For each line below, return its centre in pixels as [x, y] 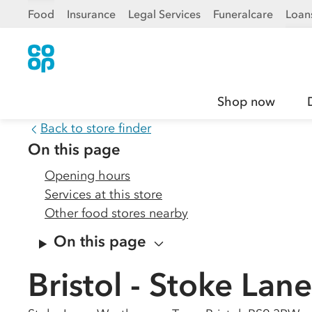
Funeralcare [243, 14]
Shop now [246, 102]
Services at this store [103, 194]
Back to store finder [96, 128]
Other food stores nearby [116, 213]
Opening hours [87, 175]
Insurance [91, 14]
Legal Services [164, 14]
